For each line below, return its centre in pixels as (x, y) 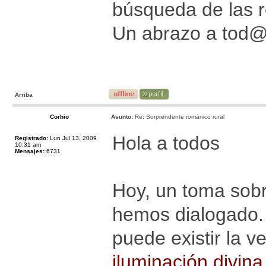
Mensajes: (30, 151)
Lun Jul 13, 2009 (72, 138)
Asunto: (122, 117)
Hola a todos (166, 143)
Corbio (59, 117)
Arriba (24, 95)
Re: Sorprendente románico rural (179, 117)
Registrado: (31, 138)
